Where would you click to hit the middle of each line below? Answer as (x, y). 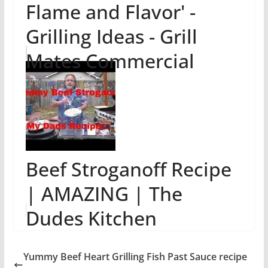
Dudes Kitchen (91, 218)
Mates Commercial (110, 61)
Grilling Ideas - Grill (111, 36)
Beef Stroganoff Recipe (128, 169)
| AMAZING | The (104, 194)
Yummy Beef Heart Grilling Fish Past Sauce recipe (135, 257)
